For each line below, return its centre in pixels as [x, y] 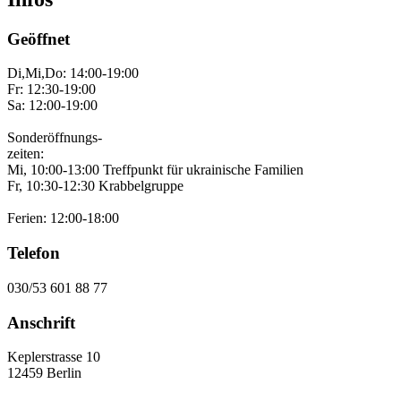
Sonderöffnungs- [55, 138]
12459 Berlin [44, 373]
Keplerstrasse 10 [54, 357]
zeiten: [26, 154]
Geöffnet [38, 38]
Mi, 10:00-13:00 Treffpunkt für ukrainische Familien [155, 170]
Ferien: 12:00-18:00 [63, 218]
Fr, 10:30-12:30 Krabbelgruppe [95, 186]
